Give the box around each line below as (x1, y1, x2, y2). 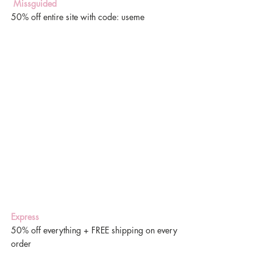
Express (11, 211, 39, 222)
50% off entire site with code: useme (11, 11, 144, 23)
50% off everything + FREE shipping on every (11, 224, 180, 236)
